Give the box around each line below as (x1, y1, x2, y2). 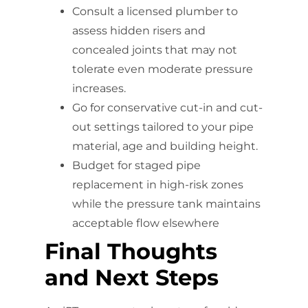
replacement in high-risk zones (72, 177, 243, 191)
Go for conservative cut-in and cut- (72, 100, 263, 114)
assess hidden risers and (72, 23, 206, 37)
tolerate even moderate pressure (72, 62, 253, 76)
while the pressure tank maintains (72, 197, 261, 210)
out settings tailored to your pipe (72, 120, 254, 133)
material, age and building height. (72, 139, 258, 153)
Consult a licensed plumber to (72, 4, 238, 18)
